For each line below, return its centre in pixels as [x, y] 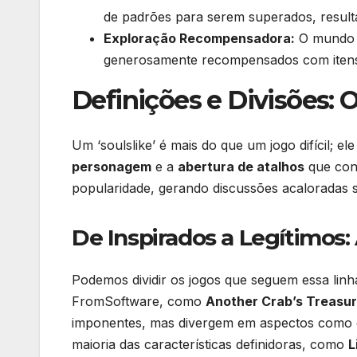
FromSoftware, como [139, 301]
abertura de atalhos [241, 166]
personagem [112, 166]
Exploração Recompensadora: [199, 39]
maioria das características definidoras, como [210, 344]
